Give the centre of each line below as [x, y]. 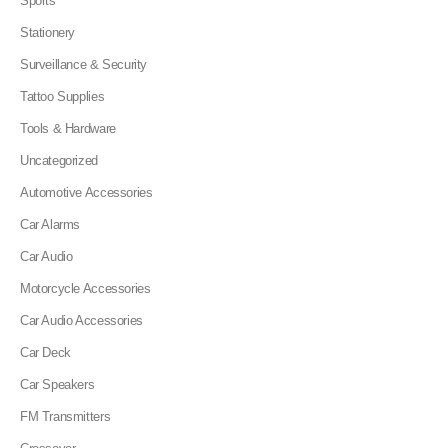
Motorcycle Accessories [85, 289]
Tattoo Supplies [62, 97]
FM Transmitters [65, 417]
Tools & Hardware [68, 129]
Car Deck [45, 353]
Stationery [48, 33]
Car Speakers [57, 385]
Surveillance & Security [84, 65]
